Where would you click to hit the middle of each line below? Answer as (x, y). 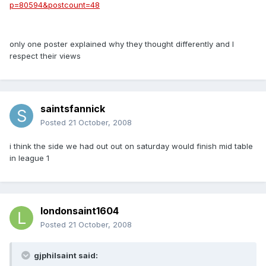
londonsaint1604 (80, 211)
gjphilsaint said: (65, 256)
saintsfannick (73, 109)
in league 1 (29, 158)
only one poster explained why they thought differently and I (122, 44)
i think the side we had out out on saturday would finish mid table (131, 146)
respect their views (45, 56)
